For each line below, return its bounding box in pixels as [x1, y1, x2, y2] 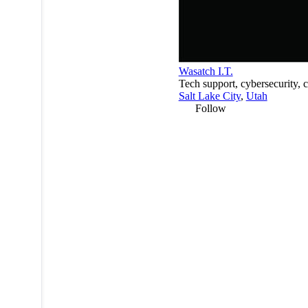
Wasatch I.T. [178, 65, 233, 78]
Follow [195, 102, 226, 115]
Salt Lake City [178, 90, 241, 102]
